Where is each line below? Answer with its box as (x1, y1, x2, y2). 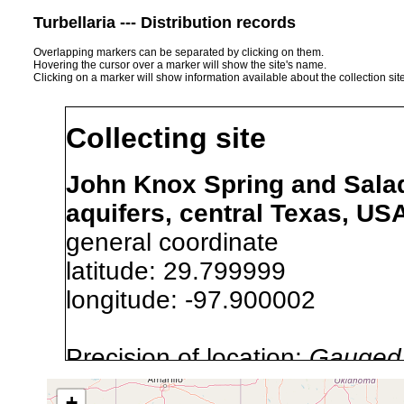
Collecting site (66, 122, 266, 155)
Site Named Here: (66, 372, 276, 400)
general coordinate (66, 227, 279, 256)
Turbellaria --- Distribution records (33, 13, 296, 32)
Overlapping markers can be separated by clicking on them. (33, 45, 324, 59)
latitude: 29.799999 (66, 256, 315, 285)
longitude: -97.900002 (66, 285, 344, 314)
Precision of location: (66, 343, 309, 372)
